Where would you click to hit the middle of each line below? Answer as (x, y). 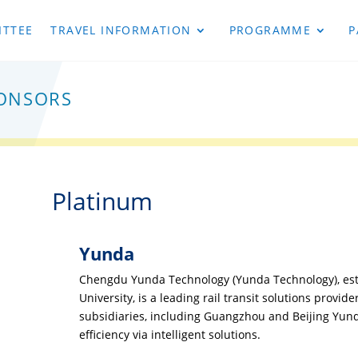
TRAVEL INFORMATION (121, 30)
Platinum (102, 201)
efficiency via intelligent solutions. (170, 335)
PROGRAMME (270, 30)
